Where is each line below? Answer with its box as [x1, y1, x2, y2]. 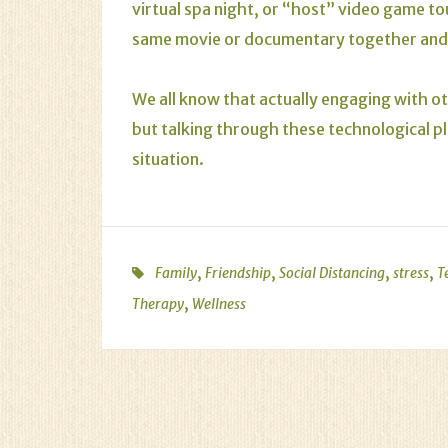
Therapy [132, 295, 184, 313]
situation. [132, 149, 204, 169]
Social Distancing [279, 264, 385, 282]
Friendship [205, 264, 271, 282]
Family [155, 264, 197, 282]
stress [393, 264, 429, 282]
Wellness [192, 295, 246, 313]
